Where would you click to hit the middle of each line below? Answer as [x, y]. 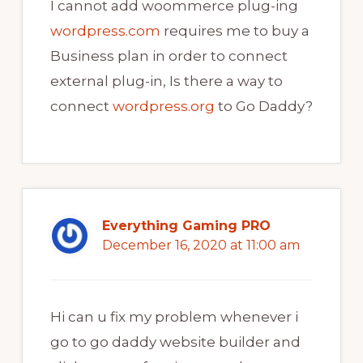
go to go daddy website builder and [175, 342]
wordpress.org [163, 107]
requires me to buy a [235, 31]
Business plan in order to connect [169, 56]
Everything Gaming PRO [186, 226]
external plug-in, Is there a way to [166, 81]
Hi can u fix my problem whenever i [174, 317]
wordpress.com [105, 31]
